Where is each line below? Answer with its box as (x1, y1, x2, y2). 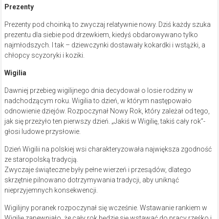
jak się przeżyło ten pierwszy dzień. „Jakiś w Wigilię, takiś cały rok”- (4, 117, 205, 126)
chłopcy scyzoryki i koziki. (4, 51, 85, 60)
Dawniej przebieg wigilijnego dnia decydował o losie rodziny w (4, 87, 193, 95)
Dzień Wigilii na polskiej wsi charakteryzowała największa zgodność (4, 145, 212, 153)
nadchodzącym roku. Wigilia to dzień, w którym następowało (4, 97, 192, 105)
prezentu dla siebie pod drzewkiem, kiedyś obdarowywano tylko (4, 31, 198, 39)
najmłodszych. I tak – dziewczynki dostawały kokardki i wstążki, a (4, 41, 205, 49)
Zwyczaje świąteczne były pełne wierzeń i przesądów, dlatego (4, 166, 191, 174)
